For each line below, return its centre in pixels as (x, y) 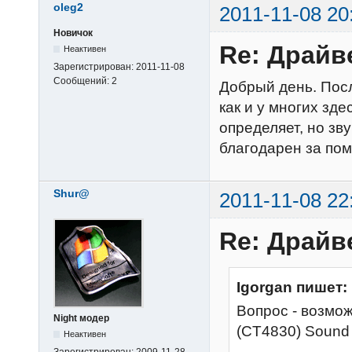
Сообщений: (82, 81)
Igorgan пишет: (292, 287)
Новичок (73, 33)
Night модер (81, 318)
